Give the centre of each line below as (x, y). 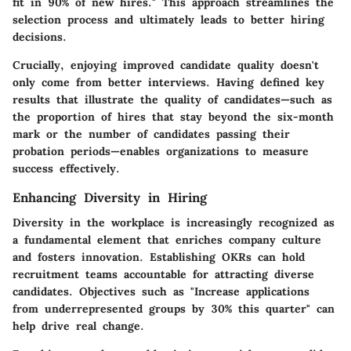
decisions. (40, 37)
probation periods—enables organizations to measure (161, 151)
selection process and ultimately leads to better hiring (168, 20)
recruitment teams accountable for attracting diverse (163, 275)
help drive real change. (78, 326)
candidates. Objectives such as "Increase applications (161, 292)
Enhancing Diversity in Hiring (110, 197)
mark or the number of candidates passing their (151, 134)
